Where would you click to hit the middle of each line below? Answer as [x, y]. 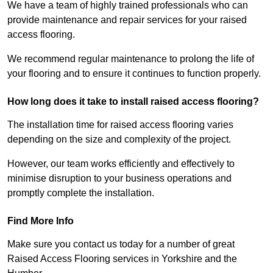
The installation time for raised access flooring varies [120, 125]
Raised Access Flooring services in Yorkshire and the [122, 259]
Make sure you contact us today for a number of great [121, 244]
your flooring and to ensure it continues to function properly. [134, 74]
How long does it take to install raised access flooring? [133, 102]
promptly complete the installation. [81, 193]
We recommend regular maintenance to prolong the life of [131, 59]
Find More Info [41, 221]
